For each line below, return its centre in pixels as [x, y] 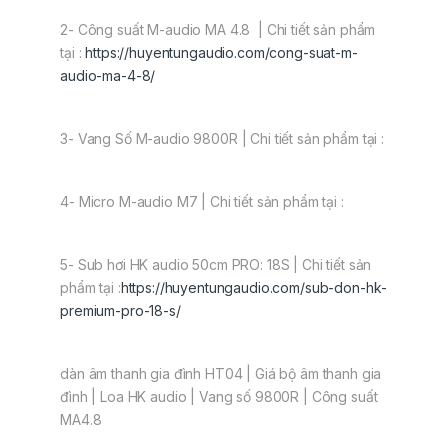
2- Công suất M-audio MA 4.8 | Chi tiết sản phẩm [218, 30]
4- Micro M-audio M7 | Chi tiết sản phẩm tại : [202, 202]
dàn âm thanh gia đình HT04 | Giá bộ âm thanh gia [221, 374]
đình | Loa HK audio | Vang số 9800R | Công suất [219, 397]
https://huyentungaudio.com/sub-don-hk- [253, 288]
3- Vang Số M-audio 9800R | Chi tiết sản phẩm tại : [222, 139]
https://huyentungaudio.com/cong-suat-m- [221, 53]
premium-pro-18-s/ [120, 311]
